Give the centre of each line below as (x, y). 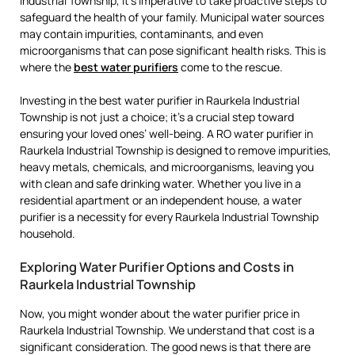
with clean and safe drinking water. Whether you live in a (160, 184)
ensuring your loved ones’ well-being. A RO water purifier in (166, 134)
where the (47, 67)
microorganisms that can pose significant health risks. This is (173, 51)
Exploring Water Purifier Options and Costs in (157, 267)
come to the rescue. (231, 67)
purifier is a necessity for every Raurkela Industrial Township (169, 217)
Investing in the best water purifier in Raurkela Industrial (160, 101)
